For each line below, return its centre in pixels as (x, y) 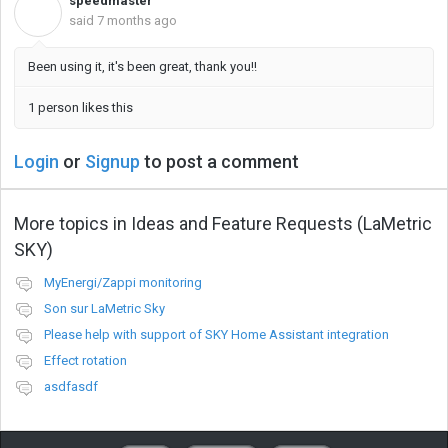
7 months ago (137, 20)
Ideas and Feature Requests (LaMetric (281, 223)
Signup (112, 162)
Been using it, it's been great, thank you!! (142, 67)
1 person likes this (80, 108)
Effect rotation (85, 360)
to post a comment (219, 162)
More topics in (72, 223)
